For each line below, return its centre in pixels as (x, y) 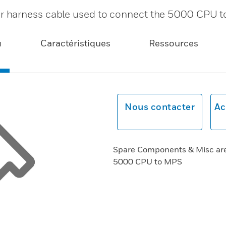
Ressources (174, 43)
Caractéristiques (75, 43)
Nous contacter (160, 107)
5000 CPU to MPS (148, 161)
